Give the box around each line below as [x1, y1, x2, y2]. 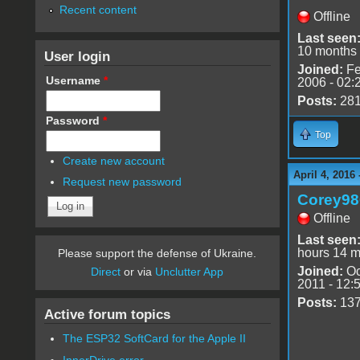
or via [121, 265, 156, 279]
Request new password [63, 175, 182, 189]
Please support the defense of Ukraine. [58, 247, 257, 260]
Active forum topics [43, 306, 170, 323]
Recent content [59, 2, 137, 16]
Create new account [63, 153, 166, 167]
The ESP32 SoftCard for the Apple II [63, 332, 247, 346]
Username [45, 73, 104, 87]
